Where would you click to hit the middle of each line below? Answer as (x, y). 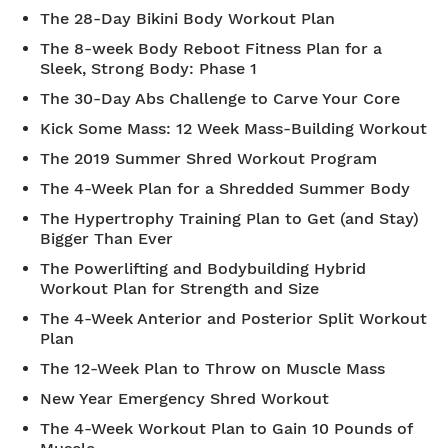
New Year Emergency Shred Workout (184, 398)
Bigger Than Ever (106, 238)
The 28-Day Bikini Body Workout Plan (187, 18)
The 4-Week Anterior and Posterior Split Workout (233, 318)
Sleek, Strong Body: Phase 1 (148, 68)
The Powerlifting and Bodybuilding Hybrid (203, 268)
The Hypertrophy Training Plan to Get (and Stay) (229, 218)
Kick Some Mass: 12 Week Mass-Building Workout (233, 128)
